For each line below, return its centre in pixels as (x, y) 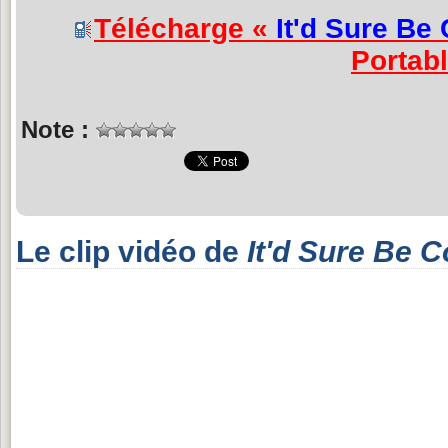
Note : (58, 129)
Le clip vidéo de (131, 251)
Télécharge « (185, 28)
